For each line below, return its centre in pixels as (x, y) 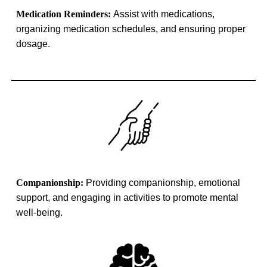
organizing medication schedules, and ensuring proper (131, 29)
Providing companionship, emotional (162, 183)
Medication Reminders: (65, 14)
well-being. (41, 213)
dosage (32, 44)
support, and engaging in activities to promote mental (128, 198)
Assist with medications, (164, 14)
